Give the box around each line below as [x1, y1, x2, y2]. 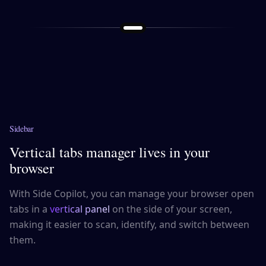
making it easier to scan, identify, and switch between [9, 218, 249, 232]
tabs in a [9, 202, 50, 216]
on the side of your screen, [110, 202, 232, 216]
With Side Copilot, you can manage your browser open [9, 187, 254, 201]
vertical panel [50, 202, 110, 216]
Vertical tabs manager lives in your [9, 142, 210, 162]
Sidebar [9, 123, 34, 135]
